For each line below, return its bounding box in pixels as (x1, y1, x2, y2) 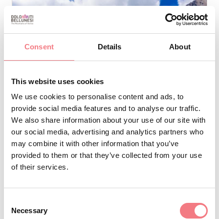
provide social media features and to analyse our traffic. (11, 104, 201, 112)
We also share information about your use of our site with (11, 116, 206, 124)
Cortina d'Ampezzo (22, 184, 82, 192)
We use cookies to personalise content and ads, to (11, 92, 184, 101)
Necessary (11, 206, 47, 215)
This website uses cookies (11, 77, 104, 86)
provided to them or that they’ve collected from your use (11, 151, 202, 159)
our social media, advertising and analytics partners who (11, 128, 203, 136)
